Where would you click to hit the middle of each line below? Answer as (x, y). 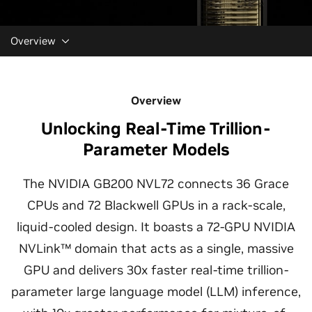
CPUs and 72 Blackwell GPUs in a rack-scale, (156, 205)
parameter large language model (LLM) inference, (156, 291)
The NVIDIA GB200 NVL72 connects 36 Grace (156, 183)
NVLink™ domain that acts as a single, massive (156, 248)
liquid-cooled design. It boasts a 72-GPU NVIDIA (156, 226)
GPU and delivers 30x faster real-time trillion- (156, 270)
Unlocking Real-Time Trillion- (156, 128)
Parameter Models (156, 149)
